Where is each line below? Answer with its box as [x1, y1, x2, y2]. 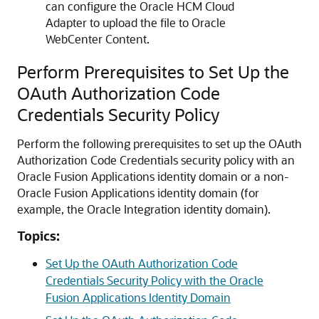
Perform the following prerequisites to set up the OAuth [17, 136, 302, 152]
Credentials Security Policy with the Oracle [46, 273, 263, 288]
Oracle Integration [87, 202, 181, 217]
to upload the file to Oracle [87, 15, 226, 31]
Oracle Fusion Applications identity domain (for [17, 185, 259, 201]
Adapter [46, 15, 87, 31]
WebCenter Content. [46, 31, 150, 47]
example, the [17, 202, 87, 217]
